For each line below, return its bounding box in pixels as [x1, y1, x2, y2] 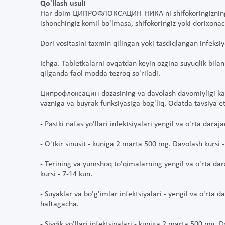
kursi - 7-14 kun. [40, 170, 92, 179]
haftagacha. [40, 200, 79, 209]
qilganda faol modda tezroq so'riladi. [40, 70, 160, 78]
